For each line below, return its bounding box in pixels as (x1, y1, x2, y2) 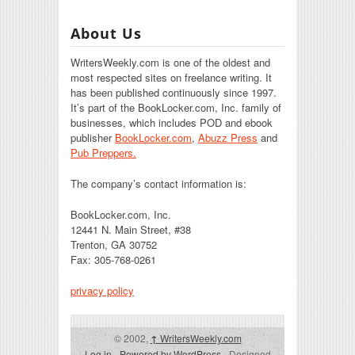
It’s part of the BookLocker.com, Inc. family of (71, 99, 281, 115)
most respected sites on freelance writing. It (71, 69, 272, 85)
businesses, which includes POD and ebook (71, 114, 273, 130)
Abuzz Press (198, 129, 258, 145)
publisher (71, 129, 115, 145)
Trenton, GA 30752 (71, 236, 157, 252)
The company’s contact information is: (71, 175, 246, 191)
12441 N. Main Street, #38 (71, 221, 191, 237)
